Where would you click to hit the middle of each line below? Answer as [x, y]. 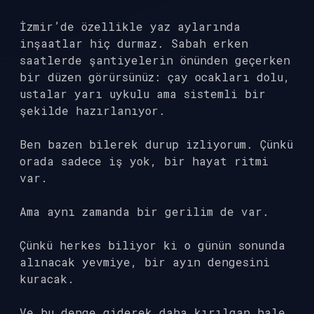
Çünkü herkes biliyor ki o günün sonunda [152, 245]
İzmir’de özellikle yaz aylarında [130, 26]
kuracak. [47, 279]
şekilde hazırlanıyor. [93, 110]
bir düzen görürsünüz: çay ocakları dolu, [155, 77]
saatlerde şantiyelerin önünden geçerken [155, 60]
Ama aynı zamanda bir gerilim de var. [144, 211]
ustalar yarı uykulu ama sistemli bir [143, 94]
